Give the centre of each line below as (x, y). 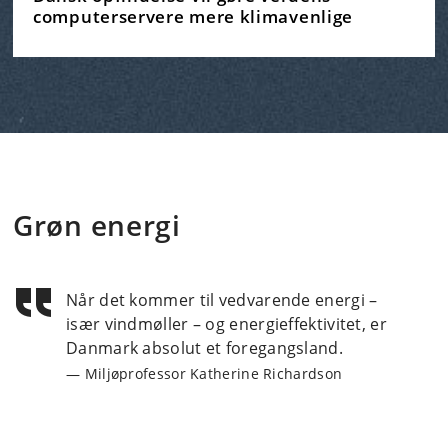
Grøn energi (97, 225)
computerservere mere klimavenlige (193, 16)
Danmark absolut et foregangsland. (204, 348)
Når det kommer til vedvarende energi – (222, 300)
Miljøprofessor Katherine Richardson (213, 374)
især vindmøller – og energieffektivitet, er (226, 324)
